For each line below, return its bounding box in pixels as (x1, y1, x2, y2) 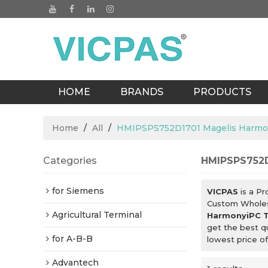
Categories (43, 155, 97, 166)
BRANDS (120, 86, 163, 98)
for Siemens (52, 185, 104, 196)
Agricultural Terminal (52, 209, 142, 220)
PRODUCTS (193, 86, 251, 98)
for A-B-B (52, 233, 93, 244)
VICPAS (207, 187, 238, 196)
